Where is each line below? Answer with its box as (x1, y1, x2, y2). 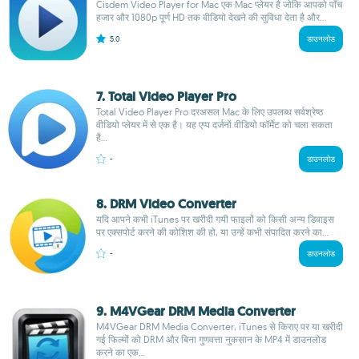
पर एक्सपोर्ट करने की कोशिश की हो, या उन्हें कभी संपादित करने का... (96, 226, 329, 238)
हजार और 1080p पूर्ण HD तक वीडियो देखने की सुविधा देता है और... (96, 11, 326, 23)
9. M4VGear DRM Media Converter (96, 303, 296, 320)
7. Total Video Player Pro (96, 88, 236, 105)
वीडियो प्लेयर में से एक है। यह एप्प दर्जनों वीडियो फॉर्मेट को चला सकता (96, 119, 333, 131)
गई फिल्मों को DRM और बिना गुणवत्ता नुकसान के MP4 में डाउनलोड (96, 333, 326, 345)
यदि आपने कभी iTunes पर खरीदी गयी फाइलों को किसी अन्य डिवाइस (96, 213, 334, 225)
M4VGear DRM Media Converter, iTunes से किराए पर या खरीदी (96, 321, 343, 333)
